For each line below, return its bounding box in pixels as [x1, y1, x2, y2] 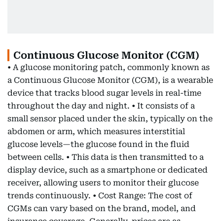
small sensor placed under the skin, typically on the [7, 114, 213, 123]
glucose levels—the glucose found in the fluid [7, 140, 189, 149]
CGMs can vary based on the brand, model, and [7, 204, 196, 213]
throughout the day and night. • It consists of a [7, 101, 195, 110]
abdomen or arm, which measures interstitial [7, 127, 185, 136]
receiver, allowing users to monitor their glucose [7, 178, 199, 187]
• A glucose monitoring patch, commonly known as [7, 63, 210, 72]
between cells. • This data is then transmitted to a [7, 152, 204, 162]
